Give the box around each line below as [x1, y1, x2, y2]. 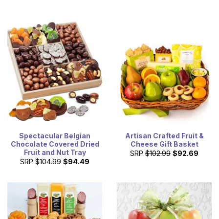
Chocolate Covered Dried [10, 139, 99, 148]
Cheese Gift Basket [130, 139, 198, 148]
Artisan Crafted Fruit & [125, 131, 204, 140]
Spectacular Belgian [19, 131, 90, 140]
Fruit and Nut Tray [23, 148, 86, 156]
